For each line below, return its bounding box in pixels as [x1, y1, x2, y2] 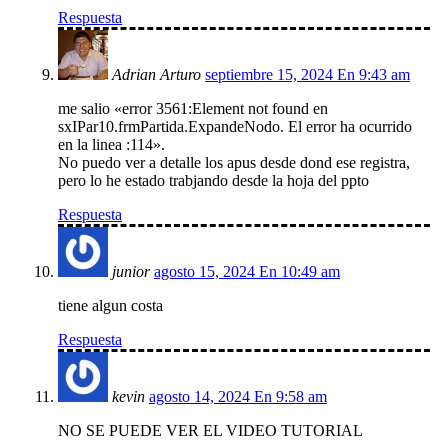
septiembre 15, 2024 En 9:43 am [205, 66, 410, 84]
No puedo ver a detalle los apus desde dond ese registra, [58, 154, 410, 172]
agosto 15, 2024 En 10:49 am [154, 263, 340, 281]
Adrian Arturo [112, 66, 201, 84]
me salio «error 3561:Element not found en [58, 100, 328, 118]
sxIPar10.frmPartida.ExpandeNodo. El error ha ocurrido [58, 118, 412, 136]
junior [112, 263, 150, 281]
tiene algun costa [58, 297, 163, 315]
